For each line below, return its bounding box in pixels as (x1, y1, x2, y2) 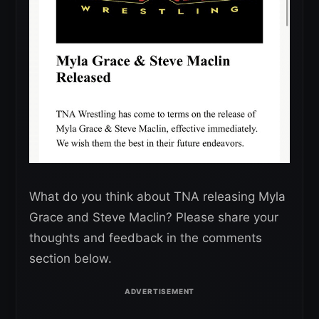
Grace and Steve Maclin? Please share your (29, 209, 278, 224)
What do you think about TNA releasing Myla (29, 189, 286, 204)
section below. (29, 251, 112, 266)
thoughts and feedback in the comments (29, 230, 262, 245)
